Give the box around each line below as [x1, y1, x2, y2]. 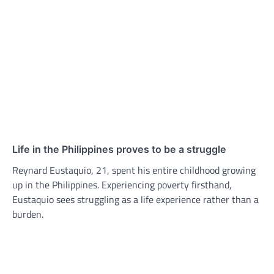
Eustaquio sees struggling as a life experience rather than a [12, 192, 259, 207]
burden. [12, 207, 43, 222]
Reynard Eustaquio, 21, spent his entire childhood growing [12, 163, 256, 178]
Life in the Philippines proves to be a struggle [12, 143, 226, 156]
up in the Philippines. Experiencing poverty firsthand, [12, 177, 232, 193]
